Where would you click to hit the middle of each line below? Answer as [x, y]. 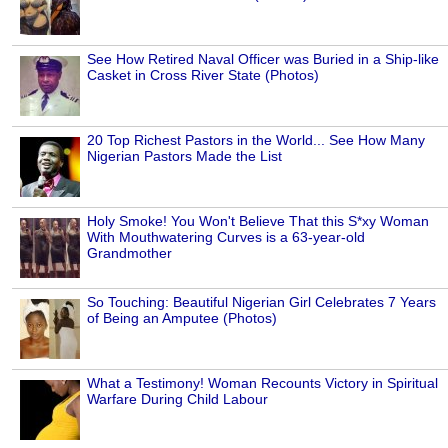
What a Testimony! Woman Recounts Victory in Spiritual [262, 382]
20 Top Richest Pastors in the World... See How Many [256, 139]
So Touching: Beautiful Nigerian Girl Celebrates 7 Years [261, 301]
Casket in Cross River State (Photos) [203, 74]
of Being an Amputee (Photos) [182, 317]
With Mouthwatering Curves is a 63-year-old [226, 236]
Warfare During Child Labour [177, 398]
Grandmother [129, 252]
